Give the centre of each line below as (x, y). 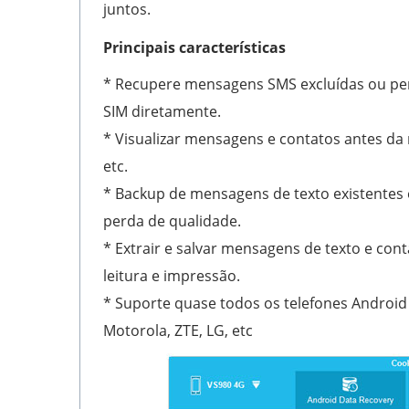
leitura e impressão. (172, 275)
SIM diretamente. (162, 111)
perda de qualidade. (172, 220)
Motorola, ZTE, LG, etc (178, 330)
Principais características (194, 47)
